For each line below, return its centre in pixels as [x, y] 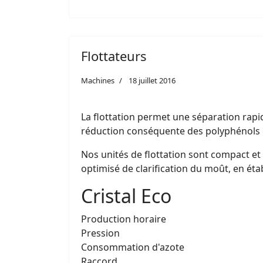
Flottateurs [114, 55]
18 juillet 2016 [152, 80]
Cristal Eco [126, 195]
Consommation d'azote [133, 247]
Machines [98, 80]
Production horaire [124, 219]
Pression [100, 233]
